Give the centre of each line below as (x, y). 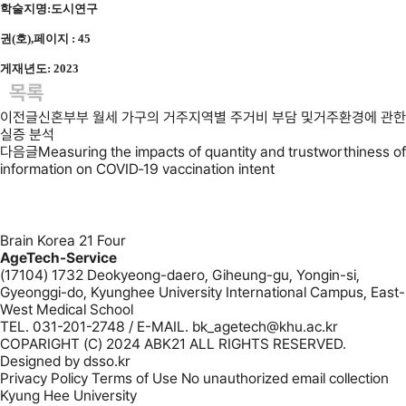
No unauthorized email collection (285, 378)
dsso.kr (107, 361)
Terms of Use (135, 378)
